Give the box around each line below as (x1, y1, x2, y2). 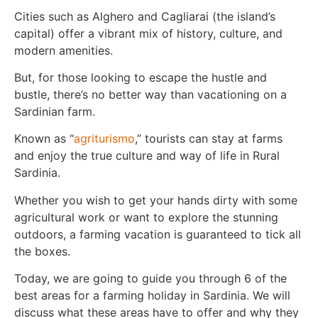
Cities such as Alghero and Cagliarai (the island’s (14, 9, 275, 23)
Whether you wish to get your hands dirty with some (14, 192, 297, 207)
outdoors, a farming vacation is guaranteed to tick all (14, 226, 301, 241)
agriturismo (74, 131, 135, 146)
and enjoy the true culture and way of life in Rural (14, 148, 280, 163)
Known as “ (14, 131, 74, 146)
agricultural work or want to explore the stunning (14, 209, 278, 224)
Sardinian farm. (14, 104, 95, 119)
